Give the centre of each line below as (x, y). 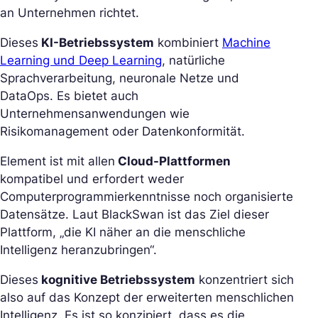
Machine (246, 42)
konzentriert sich (245, 279)
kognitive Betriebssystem (117, 279)
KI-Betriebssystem (96, 42)
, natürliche (193, 60)
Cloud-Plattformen (173, 161)
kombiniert (188, 42)
